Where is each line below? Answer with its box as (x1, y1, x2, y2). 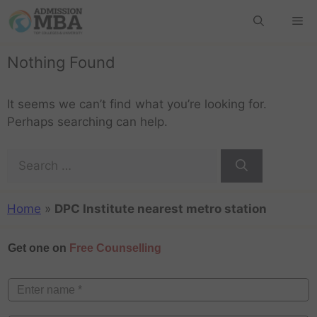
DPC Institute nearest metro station (54, 201, 267, 216)
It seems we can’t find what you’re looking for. (7, 97, 267, 111)
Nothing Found (7, 53, 115, 71)
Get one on (8, 242, 69, 254)
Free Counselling (69, 242, 161, 254)
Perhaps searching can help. (7, 115, 168, 129)
